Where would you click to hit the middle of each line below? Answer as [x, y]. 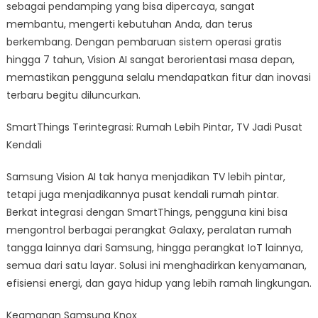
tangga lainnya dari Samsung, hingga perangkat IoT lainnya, [154, 247]
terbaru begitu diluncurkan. [73, 95]
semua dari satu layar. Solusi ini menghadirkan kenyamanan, [156, 265]
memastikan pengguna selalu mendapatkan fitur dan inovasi [158, 77]
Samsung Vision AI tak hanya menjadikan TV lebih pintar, [146, 176]
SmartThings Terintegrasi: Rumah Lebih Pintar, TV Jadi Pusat [154, 127]
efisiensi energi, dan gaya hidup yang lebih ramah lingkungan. [159, 283]
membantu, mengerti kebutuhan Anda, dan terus [129, 24]
